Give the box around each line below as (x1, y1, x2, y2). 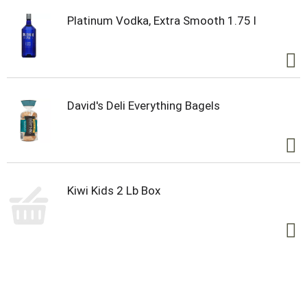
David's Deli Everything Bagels (67, 98, 220, 112)
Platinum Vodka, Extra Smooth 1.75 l (67, 13, 256, 27)
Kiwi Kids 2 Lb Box (67, 183, 160, 197)
